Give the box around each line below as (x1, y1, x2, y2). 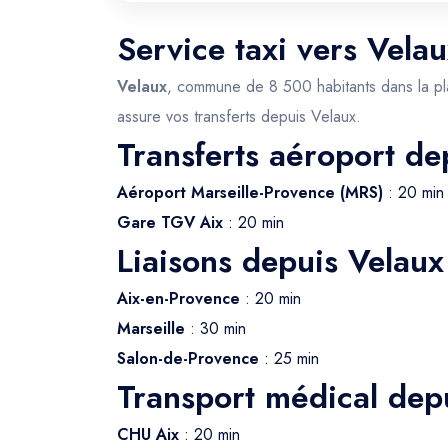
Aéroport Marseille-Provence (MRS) (117, 181, 383, 204)
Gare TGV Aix (117, 211, 223, 234)
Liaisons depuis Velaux (117, 238, 444, 284)
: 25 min (259, 347, 319, 370)
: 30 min (185, 317, 246, 340)
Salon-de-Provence (117, 347, 259, 370)
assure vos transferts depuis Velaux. (117, 105, 361, 128)
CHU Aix (117, 423, 179, 446)
